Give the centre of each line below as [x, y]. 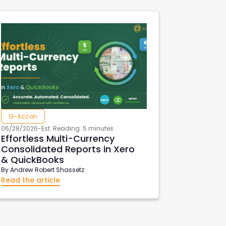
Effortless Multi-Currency [58, 138]
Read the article [31, 180]
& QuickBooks [33, 159]
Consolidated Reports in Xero [68, 149]
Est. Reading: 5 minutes [78, 128]
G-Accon [23, 116]
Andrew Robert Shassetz [47, 169]
